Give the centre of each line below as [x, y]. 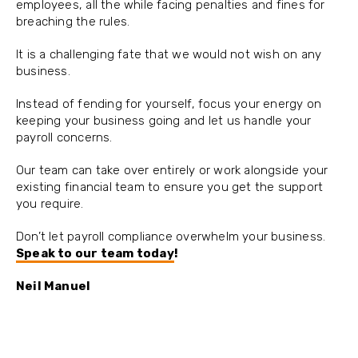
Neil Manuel [54, 286]
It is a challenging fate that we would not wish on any [169, 55]
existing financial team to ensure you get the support [170, 187]
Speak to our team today [95, 254]
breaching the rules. [73, 22]
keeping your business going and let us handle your [164, 121]
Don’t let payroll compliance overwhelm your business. [171, 237]
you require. [50, 204]
